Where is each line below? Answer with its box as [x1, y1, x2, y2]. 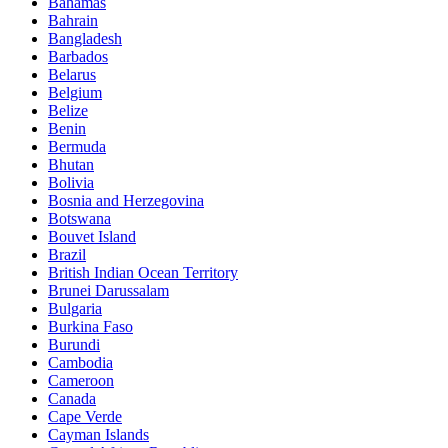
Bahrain [48, 11, 98, 29]
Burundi [48, 335, 100, 353]
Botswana [48, 209, 111, 227]
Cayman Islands [48, 425, 149, 443]
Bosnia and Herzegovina [48, 191, 204, 209]
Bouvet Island [48, 227, 136, 245]
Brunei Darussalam [48, 281, 169, 299]
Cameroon [48, 371, 114, 389]
